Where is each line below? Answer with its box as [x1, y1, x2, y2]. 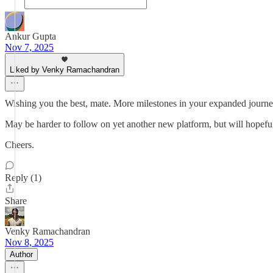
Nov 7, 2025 [5, 42, 54, 52]
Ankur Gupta [5, 31, 56, 41]
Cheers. [5, 140, 34, 150]
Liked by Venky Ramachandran [10, 65, 119, 74]
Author [10, 250, 33, 259]
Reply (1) [5, 172, 41, 183]
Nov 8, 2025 [5, 237, 54, 247]
